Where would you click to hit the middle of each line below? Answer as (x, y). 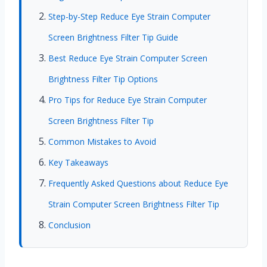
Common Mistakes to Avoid (102, 142)
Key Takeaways (78, 163)
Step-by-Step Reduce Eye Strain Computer (129, 17)
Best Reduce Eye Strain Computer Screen (128, 58)
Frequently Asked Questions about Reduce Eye (138, 184)
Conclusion (69, 225)
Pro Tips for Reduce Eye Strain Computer (128, 100)
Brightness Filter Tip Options (103, 79)
